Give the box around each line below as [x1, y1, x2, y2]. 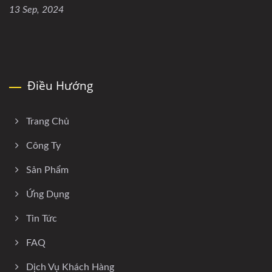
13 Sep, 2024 [9, 5, 64, 15]
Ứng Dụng [26, 189, 69, 200]
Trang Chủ [26, 117, 69, 127]
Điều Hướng [27, 78, 93, 94]
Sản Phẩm [26, 165, 69, 175]
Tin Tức [26, 214, 57, 224]
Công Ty [26, 141, 61, 151]
